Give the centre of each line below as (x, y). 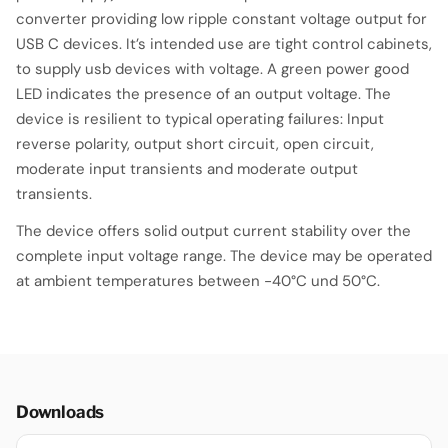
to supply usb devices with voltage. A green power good (212, 68)
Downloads (60, 411)
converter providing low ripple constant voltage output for (221, 18)
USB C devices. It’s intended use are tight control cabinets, (224, 43)
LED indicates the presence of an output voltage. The (203, 93)
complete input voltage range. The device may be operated (224, 255)
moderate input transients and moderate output (187, 168)
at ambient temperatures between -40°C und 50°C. (198, 280)
